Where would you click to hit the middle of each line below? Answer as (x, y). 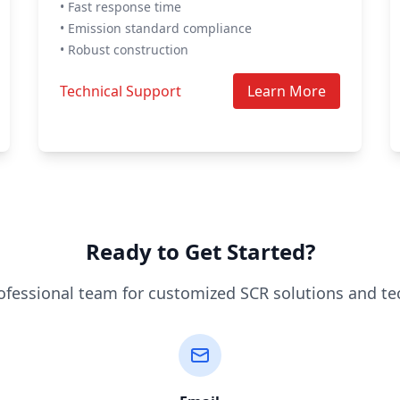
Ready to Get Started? (200, 251)
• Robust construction (124, 50)
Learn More (287, 91)
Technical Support (120, 91)
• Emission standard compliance (155, 28)
